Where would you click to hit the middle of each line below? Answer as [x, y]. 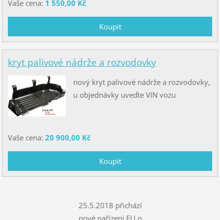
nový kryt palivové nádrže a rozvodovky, [142, 82]
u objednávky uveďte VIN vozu [124, 95]
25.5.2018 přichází [110, 206]
